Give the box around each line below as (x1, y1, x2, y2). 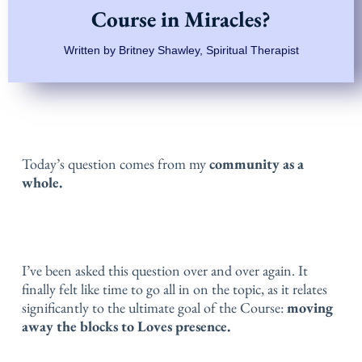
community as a (209, 154, 304, 174)
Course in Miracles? (91, 5, 271, 34)
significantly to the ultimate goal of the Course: (22, 298, 287, 318)
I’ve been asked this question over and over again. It (22, 261, 308, 280)
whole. (22, 173, 62, 192)
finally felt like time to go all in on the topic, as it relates (22, 280, 327, 299)
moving (287, 298, 333, 318)
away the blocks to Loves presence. (22, 317, 230, 336)
